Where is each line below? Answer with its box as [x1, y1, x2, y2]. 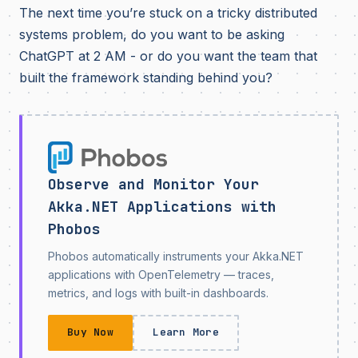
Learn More [153, 325, 219, 339]
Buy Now [67, 325, 113, 339]
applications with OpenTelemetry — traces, [48, 267, 274, 281]
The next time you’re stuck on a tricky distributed [19, 5, 317, 21]
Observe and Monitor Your [48, 174, 259, 193]
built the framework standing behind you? [19, 70, 272, 86]
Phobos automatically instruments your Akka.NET [48, 249, 304, 263]
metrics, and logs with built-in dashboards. [48, 285, 268, 300]
